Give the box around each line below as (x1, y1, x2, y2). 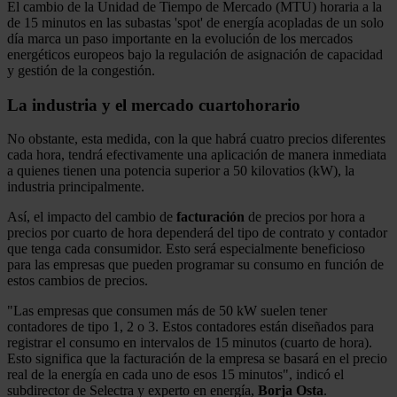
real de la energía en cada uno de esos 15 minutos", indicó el (7, 367, 344, 383)
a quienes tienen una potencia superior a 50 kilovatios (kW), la (7, 163, 354, 179)
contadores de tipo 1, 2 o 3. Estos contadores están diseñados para (7, 319, 374, 335)
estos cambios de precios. (7, 273, 148, 289)
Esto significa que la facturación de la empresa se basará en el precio (7, 351, 387, 367)
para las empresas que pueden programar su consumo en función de (7, 257, 384, 273)
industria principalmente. (7, 179, 144, 195)
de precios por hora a (245, 209, 365, 225)
